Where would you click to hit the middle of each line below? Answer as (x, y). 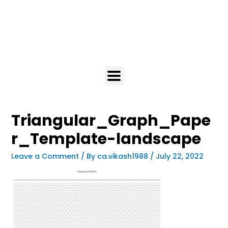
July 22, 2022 (179, 156)
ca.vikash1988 (123, 156)
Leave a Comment (45, 156)
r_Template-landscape (106, 139)
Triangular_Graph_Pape (111, 121)
